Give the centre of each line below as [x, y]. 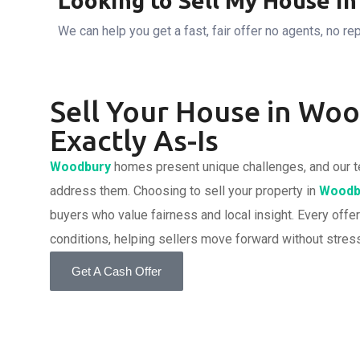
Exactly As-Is [134, 140]
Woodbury [80, 167]
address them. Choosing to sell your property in [184, 191]
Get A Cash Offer [117, 271]
